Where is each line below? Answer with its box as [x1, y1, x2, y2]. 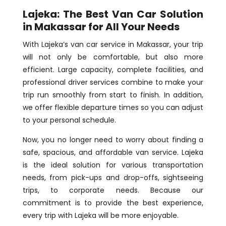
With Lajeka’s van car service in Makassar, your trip [22, 39, 204, 50]
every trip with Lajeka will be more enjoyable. [22, 210, 179, 221]
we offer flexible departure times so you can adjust [22, 102, 204, 113]
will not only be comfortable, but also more [22, 52, 204, 63]
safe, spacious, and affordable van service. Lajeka [22, 147, 204, 158]
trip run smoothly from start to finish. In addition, [22, 90, 204, 100]
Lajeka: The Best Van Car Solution [22, 7, 204, 22]
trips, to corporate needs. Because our [22, 185, 204, 196]
